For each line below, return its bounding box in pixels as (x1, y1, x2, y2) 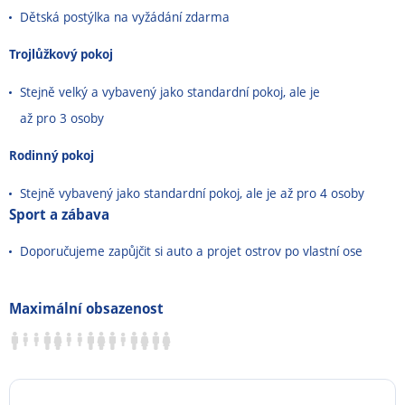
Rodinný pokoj (9, 146, 94, 164)
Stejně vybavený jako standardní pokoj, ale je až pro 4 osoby (20, 184, 364, 202)
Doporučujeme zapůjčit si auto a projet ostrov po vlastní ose (20, 242, 363, 259)
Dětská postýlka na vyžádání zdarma (20, 8, 230, 25)
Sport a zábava (9, 204, 109, 224)
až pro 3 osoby (20, 109, 104, 127)
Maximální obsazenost (9, 298, 164, 318)
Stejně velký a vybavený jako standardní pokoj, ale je (20, 83, 320, 100)
